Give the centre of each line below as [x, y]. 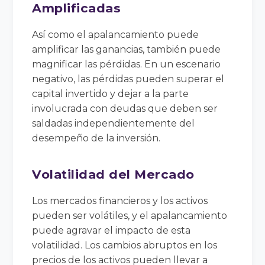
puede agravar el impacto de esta [112, 230]
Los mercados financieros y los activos [120, 201]
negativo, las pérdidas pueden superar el [128, 79]
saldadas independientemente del [114, 123]
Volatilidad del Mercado [113, 174]
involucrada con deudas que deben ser [125, 108]
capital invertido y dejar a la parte [111, 93]
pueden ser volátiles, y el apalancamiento [130, 215]
